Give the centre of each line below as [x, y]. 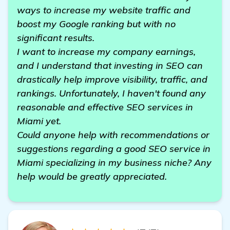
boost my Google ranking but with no [96, 24]
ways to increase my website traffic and [104, 10]
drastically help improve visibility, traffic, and [112, 79]
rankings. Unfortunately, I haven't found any [111, 93]
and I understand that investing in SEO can [110, 65]
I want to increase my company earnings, [106, 52]
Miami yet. [39, 121]
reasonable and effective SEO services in [105, 107]
